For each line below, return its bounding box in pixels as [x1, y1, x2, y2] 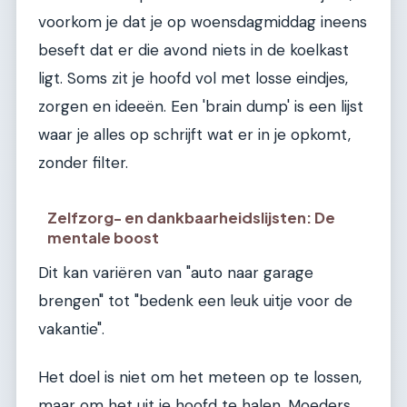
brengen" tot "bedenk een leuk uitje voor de [38, 290, 352, 311]
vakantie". [38, 318, 104, 339]
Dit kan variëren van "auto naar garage [38, 262, 313, 283]
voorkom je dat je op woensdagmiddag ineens [38, 12, 367, 33]
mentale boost [47, 227, 160, 247]
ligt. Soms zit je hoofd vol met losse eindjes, [38, 68, 348, 89]
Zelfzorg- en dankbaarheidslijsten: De [47, 207, 336, 227]
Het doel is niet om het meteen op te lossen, [38, 367, 362, 388]
